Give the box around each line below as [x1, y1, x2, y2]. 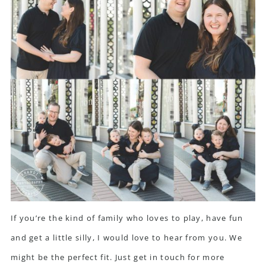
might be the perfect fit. [10, 252, 115, 262]
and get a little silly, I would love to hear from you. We [10, 232, 243, 243]
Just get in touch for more [115, 252, 225, 262]
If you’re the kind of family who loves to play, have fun [10, 213, 243, 223]
